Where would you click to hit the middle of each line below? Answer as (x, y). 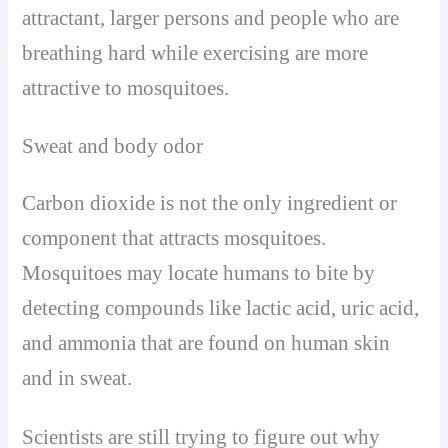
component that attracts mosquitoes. (174, 238)
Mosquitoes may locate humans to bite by (199, 273)
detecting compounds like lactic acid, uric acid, (221, 308)
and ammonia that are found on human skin (206, 343)
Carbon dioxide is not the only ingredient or (210, 203)
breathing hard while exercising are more (195, 52)
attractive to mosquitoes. (126, 87)
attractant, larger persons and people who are (211, 17)
